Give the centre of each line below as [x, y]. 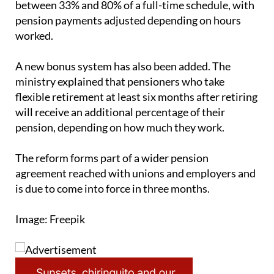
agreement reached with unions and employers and [135, 150]
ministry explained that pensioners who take [120, 58]
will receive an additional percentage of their [120, 89]
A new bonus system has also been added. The [123, 43]
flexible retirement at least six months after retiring [136, 74]
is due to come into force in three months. [113, 165]
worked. [34, 13]
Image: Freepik [50, 196]
